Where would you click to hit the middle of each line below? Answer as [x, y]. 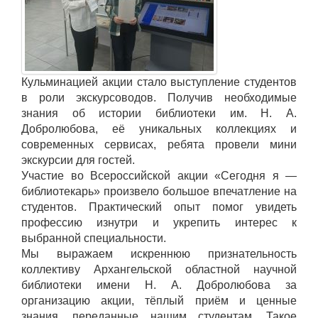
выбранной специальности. [94, 238]
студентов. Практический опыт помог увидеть [159, 207]
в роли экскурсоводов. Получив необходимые [159, 97]
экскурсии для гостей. [78, 160]
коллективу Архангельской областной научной [159, 269]
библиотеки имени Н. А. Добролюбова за [159, 285]
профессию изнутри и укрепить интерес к [159, 222]
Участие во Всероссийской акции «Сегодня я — [159, 175]
